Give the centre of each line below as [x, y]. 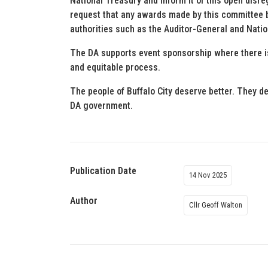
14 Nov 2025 [208, 175]
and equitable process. [115, 67]
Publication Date [103, 171]
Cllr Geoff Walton [216, 205]
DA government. [101, 106]
